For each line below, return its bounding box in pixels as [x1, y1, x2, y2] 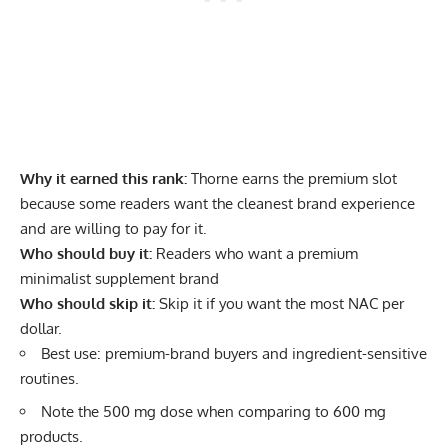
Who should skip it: [20, 294, 155, 314]
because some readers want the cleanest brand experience [20, 194, 415, 214]
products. [20, 426, 83, 446]
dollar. [20, 319, 62, 339]
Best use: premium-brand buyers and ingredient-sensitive [41, 344, 427, 364]
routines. [20, 369, 79, 389]
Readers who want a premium [152, 244, 358, 264]
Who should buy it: [20, 244, 152, 264]
